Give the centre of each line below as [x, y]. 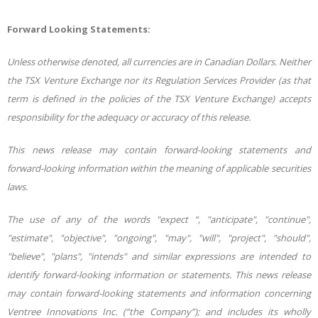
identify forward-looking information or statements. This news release [159, 274]
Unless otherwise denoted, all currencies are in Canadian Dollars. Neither [159, 61]
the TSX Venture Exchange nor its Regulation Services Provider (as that [159, 80]
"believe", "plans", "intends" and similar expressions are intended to [159, 256]
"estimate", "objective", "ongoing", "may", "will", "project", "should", [159, 237]
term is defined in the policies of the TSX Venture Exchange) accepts [159, 98]
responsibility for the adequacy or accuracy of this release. [129, 117]
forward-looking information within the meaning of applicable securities [159, 168]
